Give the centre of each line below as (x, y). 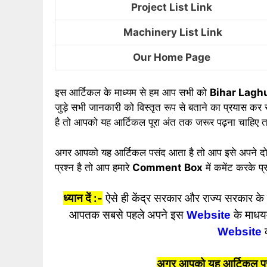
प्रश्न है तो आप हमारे (94, 167)
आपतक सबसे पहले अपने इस (126, 215)
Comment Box (167, 167)
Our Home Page (173, 57)
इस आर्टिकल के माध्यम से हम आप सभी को (132, 93)
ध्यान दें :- (83, 198)
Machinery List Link (173, 32)
